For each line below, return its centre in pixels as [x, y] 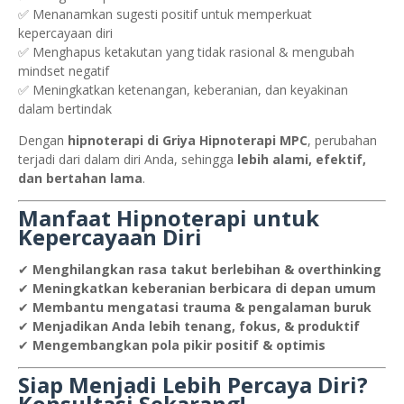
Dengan [43, 140]
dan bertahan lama [80, 178]
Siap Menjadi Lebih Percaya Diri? [193, 384]
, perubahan [342, 140]
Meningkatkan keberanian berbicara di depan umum [204, 288]
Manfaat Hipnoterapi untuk [169, 217]
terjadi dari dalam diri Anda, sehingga [128, 159]
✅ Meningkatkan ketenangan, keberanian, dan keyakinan [183, 89]
